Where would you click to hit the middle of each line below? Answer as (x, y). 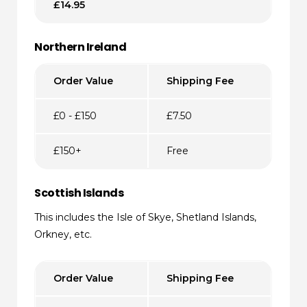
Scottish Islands (79, 193)
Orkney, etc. (63, 234)
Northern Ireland (81, 47)
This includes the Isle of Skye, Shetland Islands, (146, 217)
